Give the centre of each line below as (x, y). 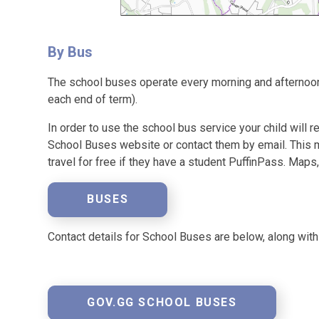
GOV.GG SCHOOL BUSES (162, 303)
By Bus (72, 52)
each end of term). (93, 99)
